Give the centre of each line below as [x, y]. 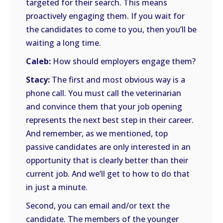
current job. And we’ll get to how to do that [108, 174]
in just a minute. [57, 187]
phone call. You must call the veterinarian [104, 93]
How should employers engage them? [123, 61]
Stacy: [38, 80]
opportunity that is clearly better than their [107, 160]
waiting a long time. [64, 43]
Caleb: [39, 61]
